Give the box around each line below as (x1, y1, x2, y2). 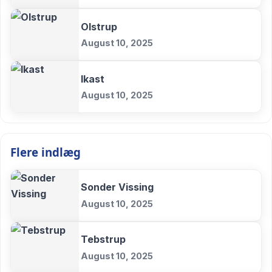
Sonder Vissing (81, 181, 154, 194)
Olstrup (81, 20, 118, 33)
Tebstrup (81, 233, 126, 246)
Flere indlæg (10, 144, 81, 160)
